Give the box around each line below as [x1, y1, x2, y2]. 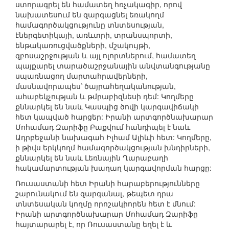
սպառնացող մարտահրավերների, [15, 71, 148, 81]
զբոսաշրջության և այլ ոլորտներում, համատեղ [15, 50, 196, 61]
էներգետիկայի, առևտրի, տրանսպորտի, [15, 30, 172, 40]
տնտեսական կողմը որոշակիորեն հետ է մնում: [15, 198, 196, 209]
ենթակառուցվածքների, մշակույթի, [15, 40, 150, 51]
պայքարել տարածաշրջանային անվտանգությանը [15, 60, 210, 71]
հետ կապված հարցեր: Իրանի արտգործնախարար [15, 111, 213, 122]
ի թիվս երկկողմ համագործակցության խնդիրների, [15, 142, 210, 153]
